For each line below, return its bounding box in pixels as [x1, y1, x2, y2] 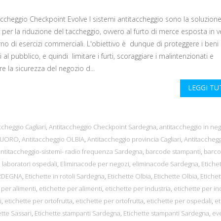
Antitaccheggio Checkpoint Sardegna [49, 122, 156, 132]
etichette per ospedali [147, 196, 212, 206]
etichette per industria [105, 184, 171, 193]
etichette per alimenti [39, 184, 102, 193]
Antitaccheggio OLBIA [22, 135, 84, 144]
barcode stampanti [146, 147, 201, 156]
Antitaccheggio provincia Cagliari [87, 135, 181, 144]
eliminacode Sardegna [132, 159, 198, 169]
